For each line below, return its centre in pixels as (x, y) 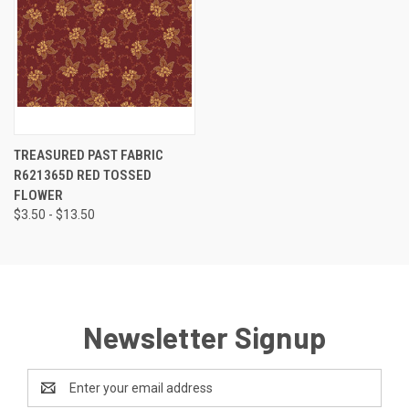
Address (52, 397)
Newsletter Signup (204, 336)
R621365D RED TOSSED (83, 175)
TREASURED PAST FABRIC (89, 155)
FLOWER (38, 195)
